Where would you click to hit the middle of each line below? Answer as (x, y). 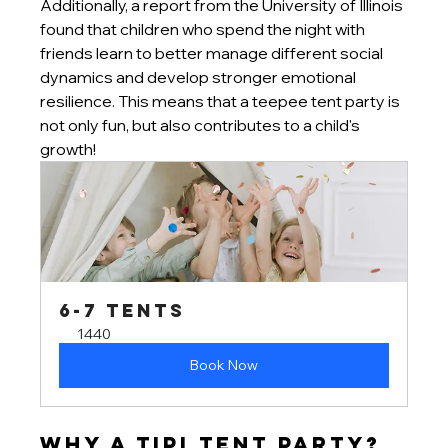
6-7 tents (122, 311)
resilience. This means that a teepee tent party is (222, 101)
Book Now (224, 365)
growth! (68, 149)
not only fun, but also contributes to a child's (202, 125)
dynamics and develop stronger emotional (200, 77)
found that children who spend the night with (204, 29)
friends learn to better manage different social (213, 53)
